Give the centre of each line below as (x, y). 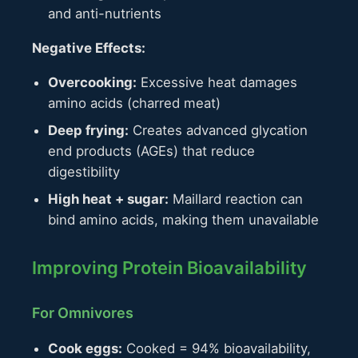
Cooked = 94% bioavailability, (217, 348)
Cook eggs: (85, 348)
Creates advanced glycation (218, 131)
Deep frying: (88, 131)
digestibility (84, 172)
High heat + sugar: (108, 199)
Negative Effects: (89, 48)
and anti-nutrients (105, 14)
